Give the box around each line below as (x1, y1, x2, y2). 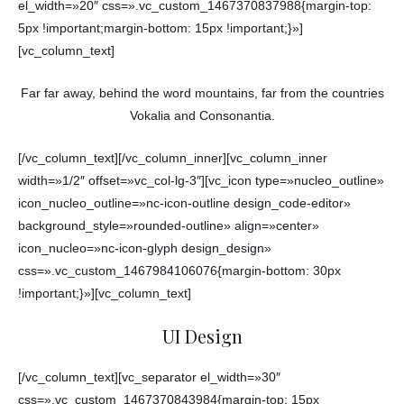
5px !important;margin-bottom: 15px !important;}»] (18, 22, 303, 36)
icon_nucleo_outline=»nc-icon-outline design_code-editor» (18, 196, 351, 210)
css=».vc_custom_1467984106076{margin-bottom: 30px (18, 263, 341, 278)
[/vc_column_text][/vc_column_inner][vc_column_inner (18, 151, 327, 165)
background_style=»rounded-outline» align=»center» (18, 218, 319, 233)
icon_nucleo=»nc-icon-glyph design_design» (18, 241, 271, 255)
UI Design (161, 323, 243, 348)
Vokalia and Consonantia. (129, 108, 275, 123)
